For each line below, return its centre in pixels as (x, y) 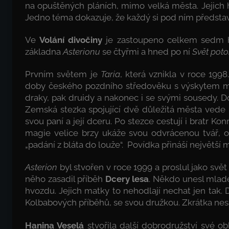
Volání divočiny (71, 40)
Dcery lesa (127, 179)
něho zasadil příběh (65, 179)
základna (44, 51)
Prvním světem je (63, 74)
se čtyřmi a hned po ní (145, 51)
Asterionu (82, 51)
